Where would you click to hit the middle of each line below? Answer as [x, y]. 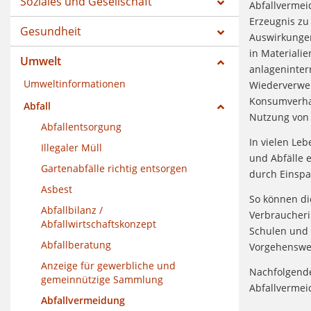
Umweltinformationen [75, 83]
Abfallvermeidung [83, 300]
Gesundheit [51, 31]
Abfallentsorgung [81, 126]
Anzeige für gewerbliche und [108, 265]
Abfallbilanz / [72, 210]
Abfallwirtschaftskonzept [99, 224]
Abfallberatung [76, 244]
